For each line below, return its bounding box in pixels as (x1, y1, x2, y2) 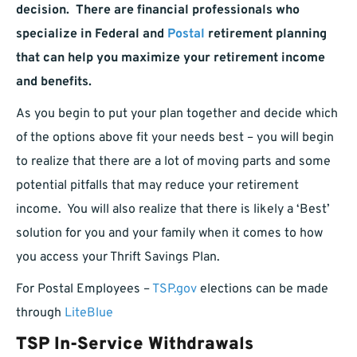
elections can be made (197, 281, 328, 298)
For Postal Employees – (16, 281, 152, 298)
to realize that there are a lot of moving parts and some (16, 154, 331, 171)
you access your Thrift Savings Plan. (16, 249, 220, 266)
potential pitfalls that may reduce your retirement (16, 178, 299, 194)
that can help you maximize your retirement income (16, 50, 325, 67)
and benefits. (16, 74, 92, 91)
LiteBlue (65, 305, 113, 322)
